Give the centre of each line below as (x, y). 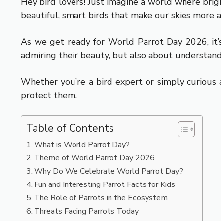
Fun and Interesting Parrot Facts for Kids (105, 184)
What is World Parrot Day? (82, 144)
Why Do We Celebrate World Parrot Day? (109, 171)
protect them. (49, 95)
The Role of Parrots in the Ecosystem (101, 198)
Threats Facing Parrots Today (87, 211)
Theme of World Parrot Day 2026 (95, 158)
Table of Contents (70, 128)
